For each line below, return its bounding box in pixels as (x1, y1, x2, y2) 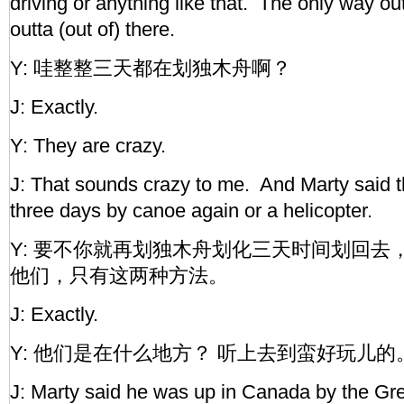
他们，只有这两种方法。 (10, 264, 228, 287)
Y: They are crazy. (10, 134, 171, 157)
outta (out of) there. (10, 18, 180, 41)
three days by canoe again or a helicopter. (10, 199, 378, 222)
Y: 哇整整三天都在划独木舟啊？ (10, 57, 291, 79)
